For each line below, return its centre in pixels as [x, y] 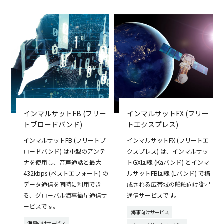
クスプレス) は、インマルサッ [168, 151]
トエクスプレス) [153, 125]
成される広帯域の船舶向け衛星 [169, 184]
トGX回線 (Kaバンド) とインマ [168, 162]
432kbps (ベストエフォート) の [66, 173]
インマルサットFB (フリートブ [65, 140]
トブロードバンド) [53, 125]
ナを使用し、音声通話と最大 [63, 162]
